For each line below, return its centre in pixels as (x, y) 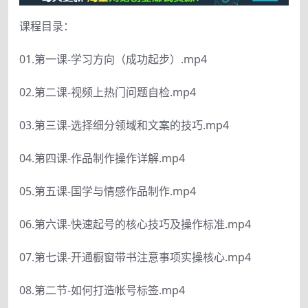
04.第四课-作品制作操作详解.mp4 (102, 158)
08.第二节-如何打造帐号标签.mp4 (102, 290)
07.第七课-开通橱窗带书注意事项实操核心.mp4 (135, 257)
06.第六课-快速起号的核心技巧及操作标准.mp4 (135, 224)
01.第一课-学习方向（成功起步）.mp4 (113, 59)
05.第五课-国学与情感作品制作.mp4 (108, 191)
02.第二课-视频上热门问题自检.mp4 (108, 92)
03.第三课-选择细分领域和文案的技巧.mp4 (124, 125)
